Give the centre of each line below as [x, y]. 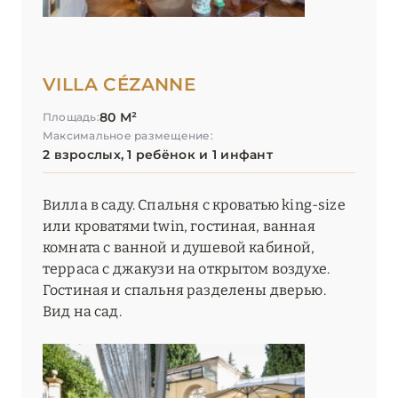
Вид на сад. [82, 312]
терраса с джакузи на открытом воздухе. [187, 269]
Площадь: [71, 117]
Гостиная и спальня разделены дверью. [184, 291]
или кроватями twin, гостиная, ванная [179, 227]
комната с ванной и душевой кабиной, [179, 248]
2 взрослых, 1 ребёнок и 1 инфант [158, 155]
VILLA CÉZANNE [119, 85]
